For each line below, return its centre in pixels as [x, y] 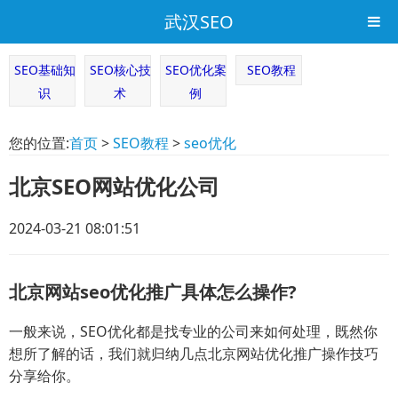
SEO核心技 [120, 70]
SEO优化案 [195, 70]
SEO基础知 [44, 70]
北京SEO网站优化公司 [114, 186]
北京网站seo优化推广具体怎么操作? [153, 292]
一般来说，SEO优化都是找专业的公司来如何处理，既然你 [193, 331]
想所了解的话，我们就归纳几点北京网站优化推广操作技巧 [194, 354]
